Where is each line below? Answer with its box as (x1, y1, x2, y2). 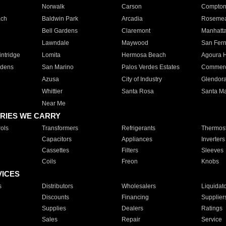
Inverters (201, 136, 225, 143)
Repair (121, 216, 140, 223)
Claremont (121, 27, 150, 34)
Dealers (121, 205, 143, 212)
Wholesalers (121, 183, 156, 190)
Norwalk (41, 3, 65, 10)
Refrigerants (121, 125, 155, 132)
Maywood (121, 39, 148, 46)
